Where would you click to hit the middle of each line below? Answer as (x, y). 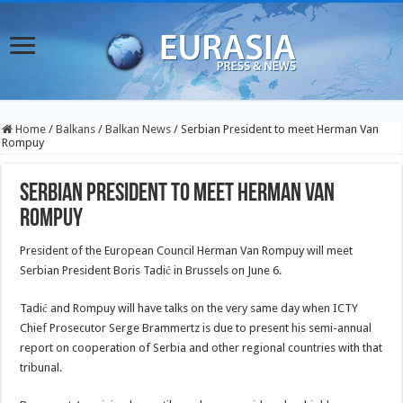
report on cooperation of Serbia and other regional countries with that (201, 348)
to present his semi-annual (304, 328)
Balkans (76, 129)
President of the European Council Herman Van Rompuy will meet (187, 251)
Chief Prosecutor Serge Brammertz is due (128, 328)
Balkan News (139, 129)
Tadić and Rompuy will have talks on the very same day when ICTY (189, 308)
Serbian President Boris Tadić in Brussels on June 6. (151, 270)
